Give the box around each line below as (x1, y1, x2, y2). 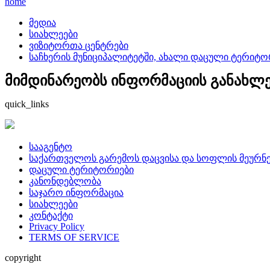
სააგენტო (29, 141, 72, 152)
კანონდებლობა (29, 175, 101, 186)
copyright (5, 252, 41, 263)
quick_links (5, 98, 49, 109)
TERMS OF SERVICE (29, 231, 119, 242)
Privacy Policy (29, 221, 84, 231)
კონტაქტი (29, 210, 73, 221)
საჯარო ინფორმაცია (29, 187, 124, 198)
